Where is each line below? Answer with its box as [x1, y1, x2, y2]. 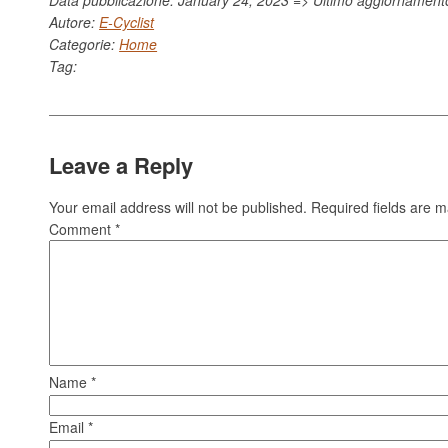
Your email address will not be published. [49, 196, 308, 217]
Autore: [49, 11, 100, 32]
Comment [49, 218, 116, 239]
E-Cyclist [99, 11, 155, 32]
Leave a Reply [49, 148, 194, 181]
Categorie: [49, 33, 120, 54]
